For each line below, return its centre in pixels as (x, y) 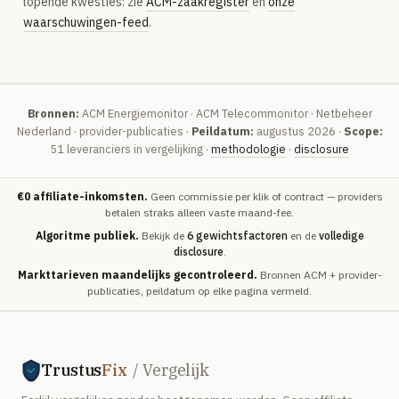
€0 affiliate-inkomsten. (82, 196)
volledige (341, 236)
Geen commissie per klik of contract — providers (265, 196)
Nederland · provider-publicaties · (104, 131)
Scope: (363, 131)
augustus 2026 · (298, 131)
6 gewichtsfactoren (237, 236)
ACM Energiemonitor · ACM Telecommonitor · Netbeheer (225, 113)
